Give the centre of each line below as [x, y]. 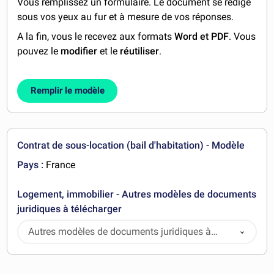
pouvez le [39, 51]
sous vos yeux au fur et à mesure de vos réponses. [126, 17]
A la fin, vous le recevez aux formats [96, 37]
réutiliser [140, 51]
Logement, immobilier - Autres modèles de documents [137, 194]
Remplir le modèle [67, 90]
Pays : [31, 165]
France [60, 165]
